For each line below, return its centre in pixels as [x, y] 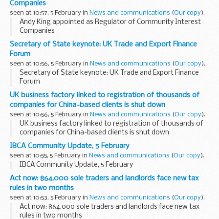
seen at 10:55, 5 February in [49, 155]
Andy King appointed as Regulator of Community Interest [110, 22]
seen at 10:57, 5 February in [50, 13]
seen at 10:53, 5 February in [50, 197]
